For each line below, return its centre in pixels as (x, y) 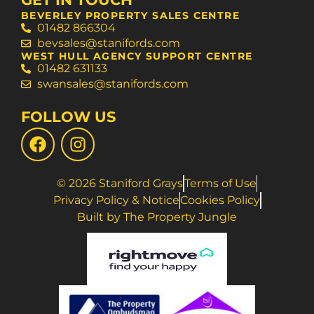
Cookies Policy (220, 200)
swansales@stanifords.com (112, 84)
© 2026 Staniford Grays (120, 184)
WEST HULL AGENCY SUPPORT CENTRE (137, 56)
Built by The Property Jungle (157, 217)
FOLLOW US (68, 117)
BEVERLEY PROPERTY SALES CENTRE (130, 16)
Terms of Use (220, 184)
